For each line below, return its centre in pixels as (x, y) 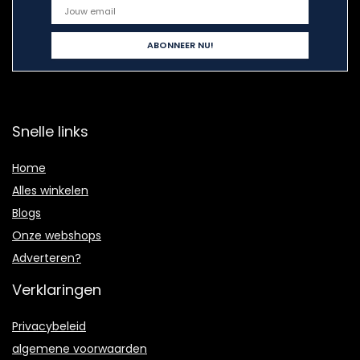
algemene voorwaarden (80, 349)
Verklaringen (57, 290)
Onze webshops (57, 236)
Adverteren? (47, 258)
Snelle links (50, 132)
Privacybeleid (49, 327)
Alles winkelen (50, 191)
